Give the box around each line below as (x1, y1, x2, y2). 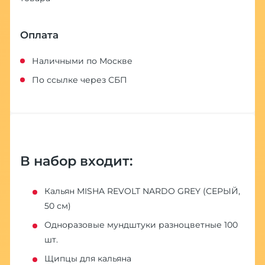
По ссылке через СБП (31, 74, 127, 85)
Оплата (20, 28, 59, 41)
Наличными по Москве (31, 55, 132, 66)
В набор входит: (20, 152, 132, 169)
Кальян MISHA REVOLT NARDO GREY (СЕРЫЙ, (44, 186, 240, 197)
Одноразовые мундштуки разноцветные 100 (44, 219, 238, 231)
